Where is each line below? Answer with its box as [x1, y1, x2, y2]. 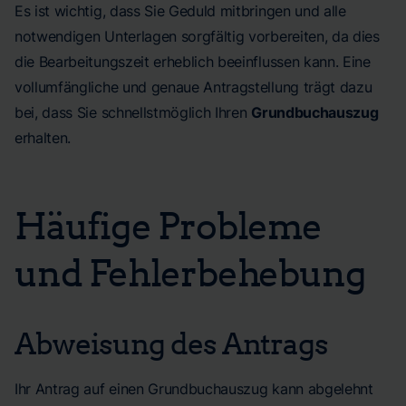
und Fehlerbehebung [14, 249, 366, 295]
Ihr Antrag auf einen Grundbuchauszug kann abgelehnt [14, 380, 373, 398]
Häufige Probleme [14, 202, 322, 247]
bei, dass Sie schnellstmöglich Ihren [14, 103, 252, 121]
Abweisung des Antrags [14, 324, 328, 361]
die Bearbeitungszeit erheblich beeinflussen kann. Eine [14, 53, 371, 71]
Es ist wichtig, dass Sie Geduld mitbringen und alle [14, 2, 346, 20]
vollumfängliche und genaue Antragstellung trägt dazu [14, 78, 372, 96]
